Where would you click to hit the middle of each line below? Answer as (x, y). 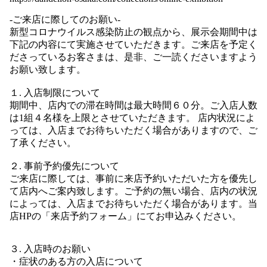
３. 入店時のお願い (50, 249)
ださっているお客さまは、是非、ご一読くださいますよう (133, 57)
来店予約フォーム (89, 216)
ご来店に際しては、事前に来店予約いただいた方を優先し (133, 179)
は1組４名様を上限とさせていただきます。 (103, 118)
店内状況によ (226, 118)
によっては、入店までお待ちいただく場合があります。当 (133, 204)
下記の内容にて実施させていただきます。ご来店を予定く (133, 45)
